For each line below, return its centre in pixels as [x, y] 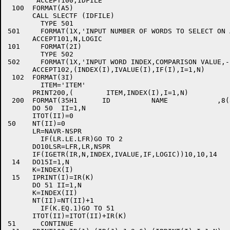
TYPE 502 [24, 54]
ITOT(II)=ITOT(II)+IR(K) [67, 216]
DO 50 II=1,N [47, 108]
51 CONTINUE [12, 224]
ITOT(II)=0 [41, 116]
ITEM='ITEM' [24, 85]
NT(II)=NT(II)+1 [51, 200]
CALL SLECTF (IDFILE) [61, 16]
